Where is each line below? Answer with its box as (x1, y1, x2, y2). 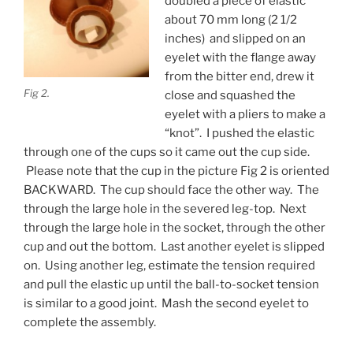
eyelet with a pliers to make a (164, 107, 325, 121)
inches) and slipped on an (164, 32, 306, 46)
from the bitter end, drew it (164, 69, 314, 84)
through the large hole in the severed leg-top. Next (24, 202, 307, 216)
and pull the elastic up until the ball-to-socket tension (24, 277, 319, 292)
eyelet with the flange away (164, 50, 316, 65)
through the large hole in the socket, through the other (24, 221, 325, 235)
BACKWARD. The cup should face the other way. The (24, 183, 319, 197)
